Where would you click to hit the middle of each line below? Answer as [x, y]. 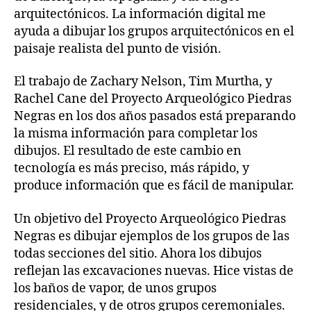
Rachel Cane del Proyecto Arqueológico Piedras [153, 99]
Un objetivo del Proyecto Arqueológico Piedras [150, 219]
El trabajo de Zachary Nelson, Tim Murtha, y [143, 82]
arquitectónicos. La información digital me [140, 14]
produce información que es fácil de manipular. [154, 186]
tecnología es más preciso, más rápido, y [132, 168]
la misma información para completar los [136, 134]
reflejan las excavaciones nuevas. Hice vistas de [154, 271]
